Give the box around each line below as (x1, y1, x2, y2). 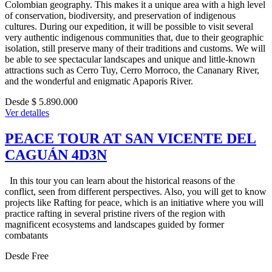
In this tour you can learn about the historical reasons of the (5, 175, 235, 186)
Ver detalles (5, 107, 49, 118)
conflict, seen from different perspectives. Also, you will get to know (5, 186, 267, 197)
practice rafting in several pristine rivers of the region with (5, 208, 225, 219)
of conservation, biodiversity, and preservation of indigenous (5, 10, 236, 21)
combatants (5, 229, 48, 240)
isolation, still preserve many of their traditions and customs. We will (5, 42, 265, 53)
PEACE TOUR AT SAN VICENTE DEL (5, 130, 256, 146)
